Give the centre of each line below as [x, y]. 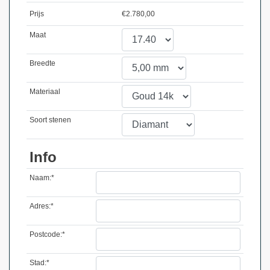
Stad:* [39, 263]
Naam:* [42, 178]
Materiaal [45, 92]
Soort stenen [50, 120]
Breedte [42, 63]
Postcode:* [47, 234]
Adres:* [41, 206]
